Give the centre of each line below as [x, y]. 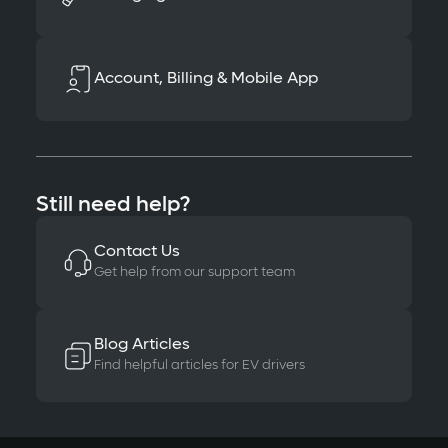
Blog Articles [141, 345]
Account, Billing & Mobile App [205, 78]
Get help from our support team [194, 272]
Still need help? [112, 205]
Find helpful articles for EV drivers [199, 365]
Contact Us [136, 252]
